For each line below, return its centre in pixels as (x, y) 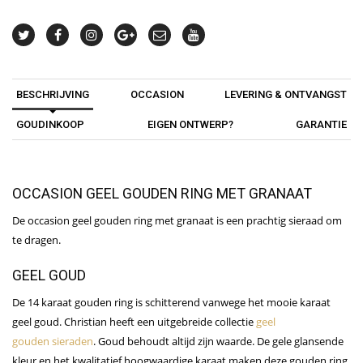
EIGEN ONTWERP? (190, 125)
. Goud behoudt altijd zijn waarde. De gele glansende (218, 342)
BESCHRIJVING (53, 95)
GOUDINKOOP (50, 125)
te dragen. (36, 240)
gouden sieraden (53, 342)
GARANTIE (321, 125)
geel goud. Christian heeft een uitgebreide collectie (134, 322)
